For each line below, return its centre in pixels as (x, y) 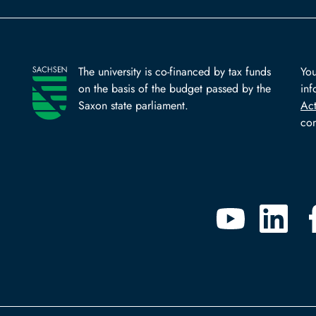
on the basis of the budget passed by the (175, 89)
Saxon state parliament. (134, 106)
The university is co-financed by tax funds (175, 72)
